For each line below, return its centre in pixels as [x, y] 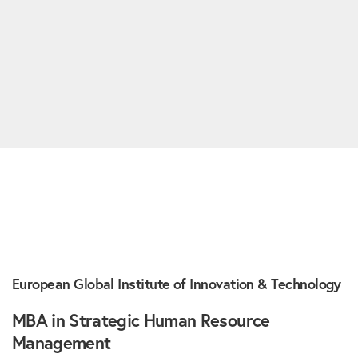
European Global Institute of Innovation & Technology [177, 283]
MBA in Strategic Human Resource [141, 320]
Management [62, 342]
